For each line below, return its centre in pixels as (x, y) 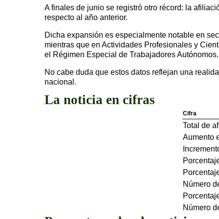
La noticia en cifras (100, 99)
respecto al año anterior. (86, 17)
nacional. (60, 82)
